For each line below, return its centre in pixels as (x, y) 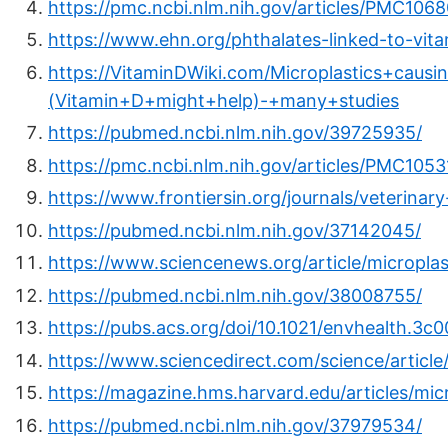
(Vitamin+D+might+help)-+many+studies (223, 100)
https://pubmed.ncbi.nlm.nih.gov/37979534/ (235, 425)
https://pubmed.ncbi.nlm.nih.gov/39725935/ (235, 133)
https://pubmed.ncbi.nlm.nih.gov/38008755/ (235, 295)
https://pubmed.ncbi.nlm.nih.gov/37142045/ (234, 230)
